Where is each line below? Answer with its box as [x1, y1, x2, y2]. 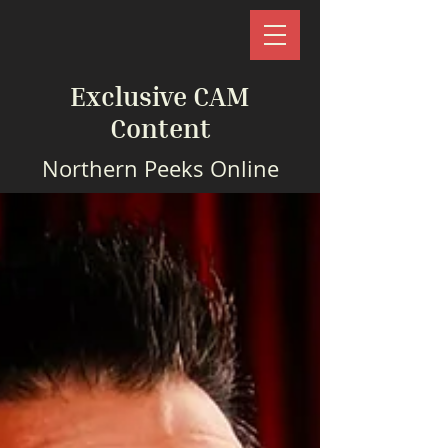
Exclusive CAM [70, 80, 250, 112]
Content [109, 112, 211, 144]
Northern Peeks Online [41, 154, 279, 183]
